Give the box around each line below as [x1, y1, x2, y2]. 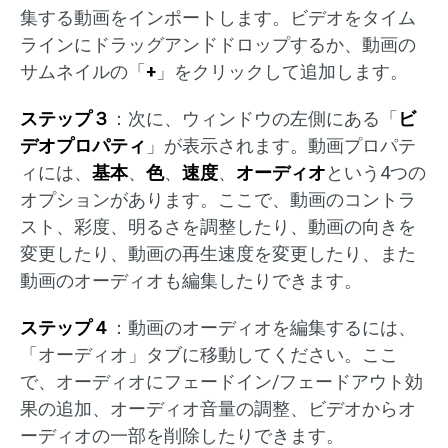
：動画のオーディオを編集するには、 [110, 317, 416, 338]
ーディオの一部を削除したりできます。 [20, 425, 344, 446]
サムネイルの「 [20, 61, 146, 82]
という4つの [326, 162, 426, 183]
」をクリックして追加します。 [156, 61, 408, 82]
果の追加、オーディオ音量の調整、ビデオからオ [20, 398, 416, 419]
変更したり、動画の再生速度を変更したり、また [20, 243, 416, 264]
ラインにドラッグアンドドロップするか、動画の [20, 34, 416, 55]
